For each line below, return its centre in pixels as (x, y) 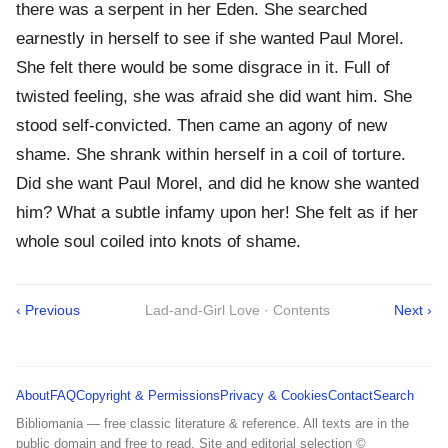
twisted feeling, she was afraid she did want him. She (214, 97)
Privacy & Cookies (274, 396)
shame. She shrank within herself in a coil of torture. (211, 155)
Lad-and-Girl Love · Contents (237, 310)
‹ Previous (48, 310)
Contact (350, 396)
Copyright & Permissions (148, 396)
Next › (413, 310)
